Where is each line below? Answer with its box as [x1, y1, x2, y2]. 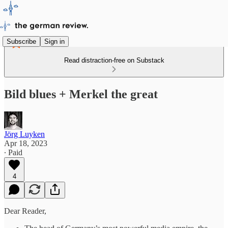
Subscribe [7, 37, 36, 45]
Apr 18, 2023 [4, 138, 47, 148]
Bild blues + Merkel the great [4, 87, 158, 101]
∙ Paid [4, 148, 22, 157]
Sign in [44, 37, 65, 45]
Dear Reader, [4, 206, 46, 215]
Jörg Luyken [4, 129, 45, 138]
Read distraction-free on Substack [64, 56, 164, 64]
